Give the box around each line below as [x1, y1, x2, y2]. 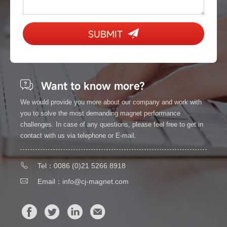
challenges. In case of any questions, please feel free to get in [20, 120, 203, 128]
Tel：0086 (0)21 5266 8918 [35, 161, 126, 170]
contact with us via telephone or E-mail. [20, 131, 136, 139]
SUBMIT [88, 27, 123, 40]
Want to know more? [38, 79, 145, 93]
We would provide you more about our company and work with [20, 98, 202, 106]
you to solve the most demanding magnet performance [20, 109, 180, 117]
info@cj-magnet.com [62, 177, 129, 185]
